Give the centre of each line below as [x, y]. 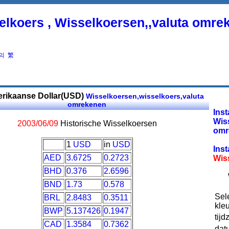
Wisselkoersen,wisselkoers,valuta [144, 96]
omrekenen [87, 104]
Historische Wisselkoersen [107, 123]
